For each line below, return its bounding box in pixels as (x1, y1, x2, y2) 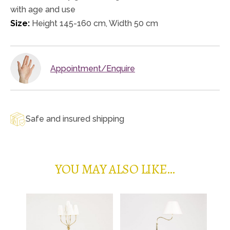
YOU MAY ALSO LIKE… (55, 160, 175, 179)
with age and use (10, 5, 75, 15)
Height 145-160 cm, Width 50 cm (30, 18, 158, 29)
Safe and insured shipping (26, 114, 124, 124)
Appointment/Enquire (50, 64, 135, 74)
